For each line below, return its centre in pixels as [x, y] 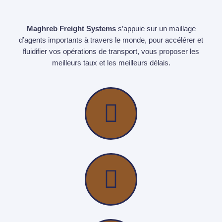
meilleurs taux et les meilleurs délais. [111, 63]
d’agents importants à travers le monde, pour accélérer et [111, 40]
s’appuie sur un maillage [156, 29]
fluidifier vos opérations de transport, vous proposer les [111, 52]
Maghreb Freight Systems [71, 29]
